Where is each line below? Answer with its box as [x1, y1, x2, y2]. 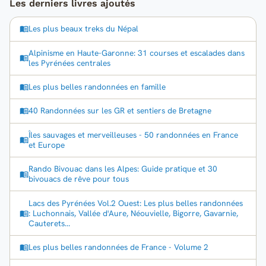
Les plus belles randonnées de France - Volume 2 [28, 241, 208, 252]
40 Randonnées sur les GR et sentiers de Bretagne [28, 105, 211, 116]
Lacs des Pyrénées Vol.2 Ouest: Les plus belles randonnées [28, 197, 243, 208]
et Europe [28, 139, 65, 150]
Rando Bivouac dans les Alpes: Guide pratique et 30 [28, 163, 217, 175]
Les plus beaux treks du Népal [28, 23, 138, 34]
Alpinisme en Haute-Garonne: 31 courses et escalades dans [28, 47, 245, 58]
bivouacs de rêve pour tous [28, 173, 129, 185]
